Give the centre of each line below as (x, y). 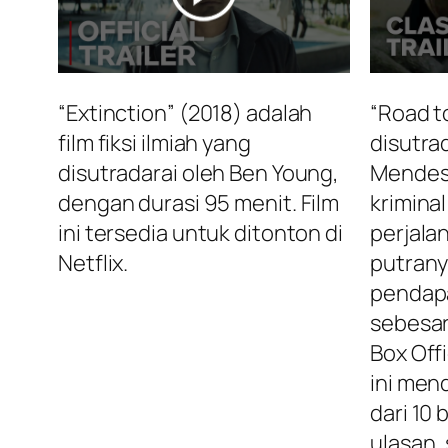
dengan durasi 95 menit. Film (199, 203)
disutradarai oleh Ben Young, (199, 173)
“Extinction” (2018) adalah (185, 113)
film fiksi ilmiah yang (154, 143)
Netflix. (93, 263)
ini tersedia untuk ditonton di (200, 233)
